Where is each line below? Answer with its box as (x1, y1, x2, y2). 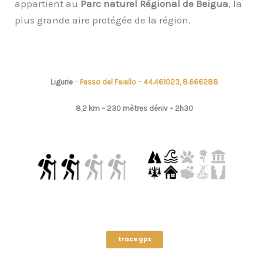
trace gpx (117, 234, 151, 244)
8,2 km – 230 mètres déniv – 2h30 (76, 103, 193, 113)
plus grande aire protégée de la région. (15, 14, 191, 26)
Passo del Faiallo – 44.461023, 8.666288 (80, 77, 218, 87)
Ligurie (50, 77, 75, 87)
